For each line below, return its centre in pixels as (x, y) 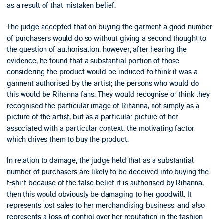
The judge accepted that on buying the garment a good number (109, 27)
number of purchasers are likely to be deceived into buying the (108, 172)
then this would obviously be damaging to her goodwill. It (99, 194)
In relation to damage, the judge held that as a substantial (100, 161)
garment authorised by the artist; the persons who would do (103, 83)
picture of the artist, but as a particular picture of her (92, 117)
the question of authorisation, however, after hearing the (97, 49)
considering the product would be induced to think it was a (102, 72)
